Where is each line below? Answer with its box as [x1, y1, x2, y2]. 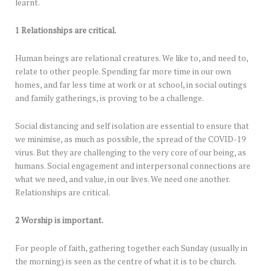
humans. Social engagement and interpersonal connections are [15, 160, 250, 172]
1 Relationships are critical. [15, 25, 116, 36]
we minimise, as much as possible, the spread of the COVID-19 [15, 134, 246, 145]
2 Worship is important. [15, 215, 103, 226]
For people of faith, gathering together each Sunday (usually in [15, 243, 247, 254]
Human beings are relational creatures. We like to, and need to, [15, 53, 248, 64]
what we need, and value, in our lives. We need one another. [15, 174, 230, 185]
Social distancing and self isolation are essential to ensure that [15, 120, 249, 132]
